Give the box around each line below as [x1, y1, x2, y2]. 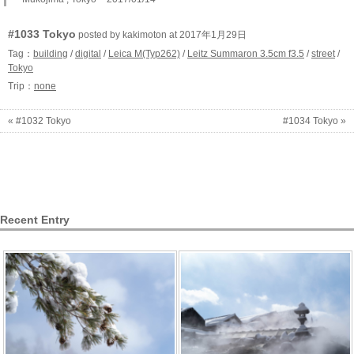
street [311, 48, 335, 59]
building [33, 48, 68, 59]
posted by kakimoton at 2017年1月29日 [76, 29, 247, 40]
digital [75, 48, 101, 59]
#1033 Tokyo [8, 28, 76, 40]
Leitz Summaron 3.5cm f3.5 [187, 48, 304, 59]
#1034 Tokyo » [283, 115, 346, 126]
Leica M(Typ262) [108, 48, 180, 59]
